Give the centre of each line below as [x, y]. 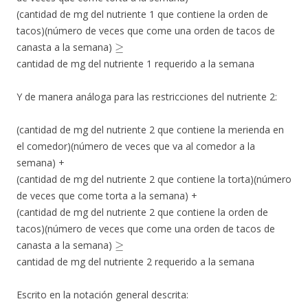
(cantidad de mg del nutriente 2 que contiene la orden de [142, 212]
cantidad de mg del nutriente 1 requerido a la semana [135, 64]
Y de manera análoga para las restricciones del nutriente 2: [147, 97]
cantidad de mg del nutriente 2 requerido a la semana [135, 262]
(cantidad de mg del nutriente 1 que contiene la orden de [142, 14]
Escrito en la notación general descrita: [102, 295]
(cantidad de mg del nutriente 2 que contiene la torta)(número [154, 179]
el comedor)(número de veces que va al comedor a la [136, 146]
